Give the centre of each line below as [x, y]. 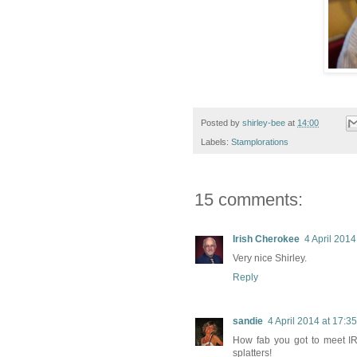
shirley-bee [264, 123]
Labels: [216, 142]
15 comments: [249, 200]
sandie [248, 322]
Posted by [222, 123]
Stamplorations [260, 142]
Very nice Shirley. [270, 259]
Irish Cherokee [266, 239]
